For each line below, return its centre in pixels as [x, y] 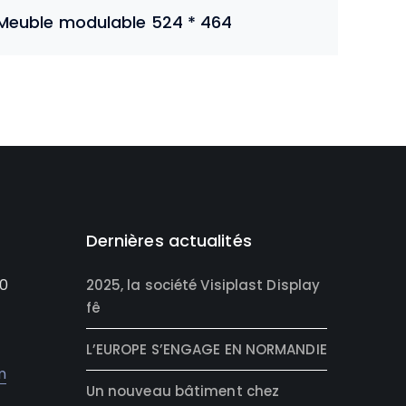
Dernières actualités [169, 240]
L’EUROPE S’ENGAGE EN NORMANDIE [206, 349]
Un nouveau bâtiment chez [183, 391]
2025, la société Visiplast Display [203, 285]
